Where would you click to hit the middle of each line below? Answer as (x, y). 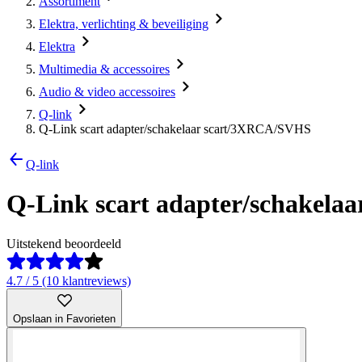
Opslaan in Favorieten (64, 318)
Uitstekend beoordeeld (64, 243)
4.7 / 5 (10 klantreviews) (69, 280)
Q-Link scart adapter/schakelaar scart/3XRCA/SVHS (175, 129)
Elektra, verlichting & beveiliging (124, 24)
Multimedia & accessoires (104, 69)
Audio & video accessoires (107, 92)
